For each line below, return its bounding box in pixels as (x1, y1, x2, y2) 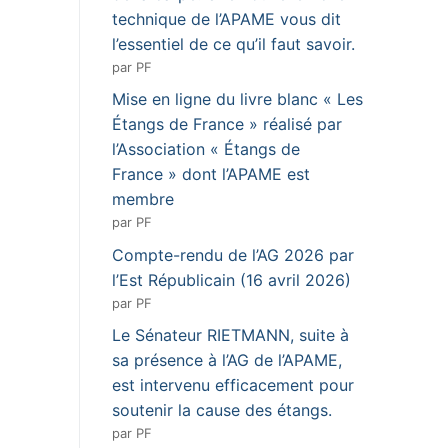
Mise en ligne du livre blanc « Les (112, 89, 363, 110)
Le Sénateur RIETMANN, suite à (112, 325, 349, 346)
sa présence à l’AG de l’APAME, (112, 350, 342, 371)
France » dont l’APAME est (112, 164, 310, 185)
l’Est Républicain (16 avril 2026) (112, 269, 351, 290)
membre (112, 189, 174, 210)
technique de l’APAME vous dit (112, 8, 341, 29)
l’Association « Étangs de (112, 139, 300, 160)
